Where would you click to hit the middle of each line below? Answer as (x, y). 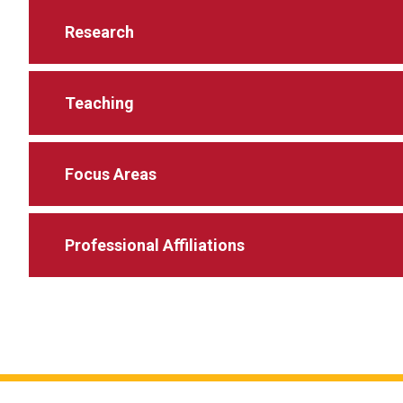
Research (99, 32)
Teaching (99, 103)
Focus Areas (111, 174)
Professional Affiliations (155, 245)
